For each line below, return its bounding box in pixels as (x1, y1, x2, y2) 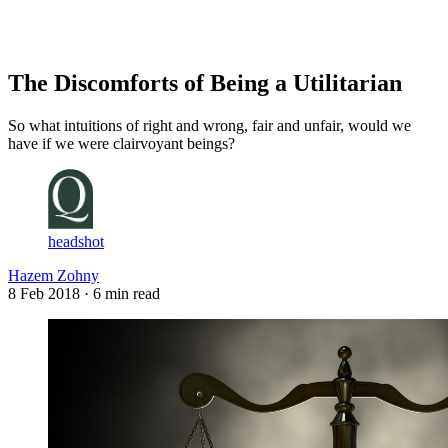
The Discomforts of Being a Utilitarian (8, 69, 402, 96)
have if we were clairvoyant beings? (8, 134, 235, 152)
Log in (9, 30, 51, 48)
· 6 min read (84, 284, 160, 302)
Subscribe (57, 30, 119, 48)
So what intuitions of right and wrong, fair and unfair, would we (8, 116, 411, 134)
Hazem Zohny (8, 266, 99, 284)
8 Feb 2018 (8, 284, 80, 302)
